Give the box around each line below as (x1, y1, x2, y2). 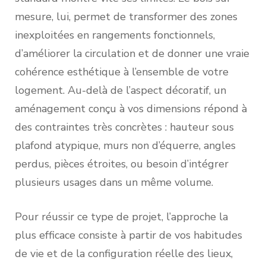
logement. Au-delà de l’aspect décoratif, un (15, 83, 226, 98)
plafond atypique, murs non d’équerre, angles (15, 138, 236, 153)
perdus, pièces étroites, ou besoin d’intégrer (15, 157, 229, 172)
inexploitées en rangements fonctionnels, (15, 28, 215, 43)
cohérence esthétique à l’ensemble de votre (15, 65, 229, 80)
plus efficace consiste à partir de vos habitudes (15, 228, 242, 243)
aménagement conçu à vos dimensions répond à (15, 102, 247, 116)
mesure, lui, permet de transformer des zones (15, 9, 237, 24)
